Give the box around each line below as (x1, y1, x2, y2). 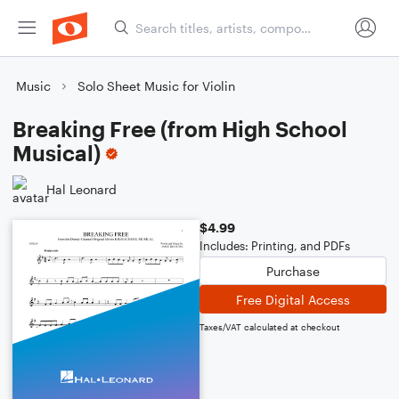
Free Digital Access (236, 291, 350, 307)
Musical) (12, 140, 101, 166)
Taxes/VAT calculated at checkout (199, 322, 340, 332)
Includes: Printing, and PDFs (199, 239, 350, 253)
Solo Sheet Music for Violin (77, 78, 235, 94)
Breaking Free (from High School (12, 116, 347, 142)
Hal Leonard (46, 181, 117, 197)
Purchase (266, 263, 320, 279)
